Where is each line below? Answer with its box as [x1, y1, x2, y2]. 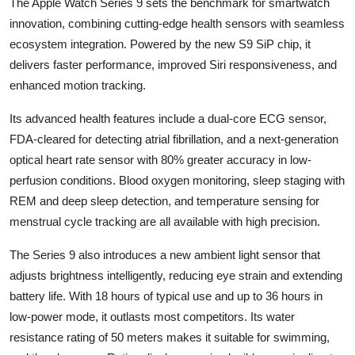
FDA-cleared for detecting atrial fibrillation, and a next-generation [10, 132, 338, 146]
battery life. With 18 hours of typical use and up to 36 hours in [10, 288, 323, 303]
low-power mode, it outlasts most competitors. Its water [10, 309, 295, 323]
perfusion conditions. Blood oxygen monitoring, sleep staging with [10, 173, 345, 187]
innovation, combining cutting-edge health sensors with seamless [10, 16, 345, 30]
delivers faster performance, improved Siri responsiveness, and [10, 57, 337, 71]
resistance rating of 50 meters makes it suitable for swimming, [10, 330, 330, 344]
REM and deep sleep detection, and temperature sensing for [10, 193, 319, 208]
